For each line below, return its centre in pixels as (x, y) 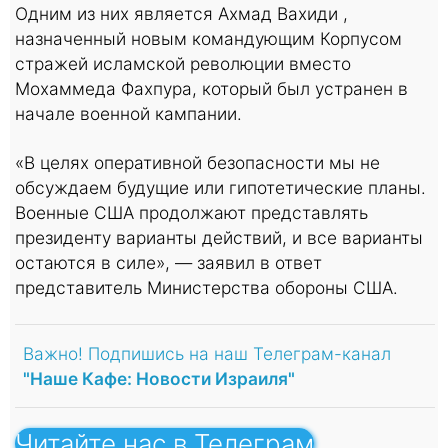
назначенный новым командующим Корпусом (208, 38)
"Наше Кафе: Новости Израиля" (159, 378)
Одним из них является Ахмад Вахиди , (181, 13)
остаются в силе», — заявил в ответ (168, 262)
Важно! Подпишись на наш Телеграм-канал (207, 353)
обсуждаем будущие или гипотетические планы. (220, 187)
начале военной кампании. (128, 113)
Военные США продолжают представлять (191, 212)
